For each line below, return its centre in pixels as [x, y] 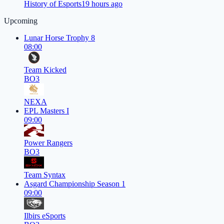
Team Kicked [45, 70]
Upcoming [21, 21]
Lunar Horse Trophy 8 [59, 38]
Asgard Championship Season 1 [75, 184]
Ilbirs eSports [45, 216]
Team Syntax [45, 175]
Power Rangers [48, 143]
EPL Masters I [46, 111]
